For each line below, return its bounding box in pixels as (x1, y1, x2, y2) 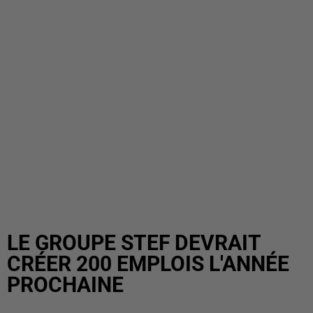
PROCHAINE (7, 272, 124, 297)
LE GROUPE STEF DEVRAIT (7, 231, 261, 255)
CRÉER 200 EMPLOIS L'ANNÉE (7, 252, 289, 276)
